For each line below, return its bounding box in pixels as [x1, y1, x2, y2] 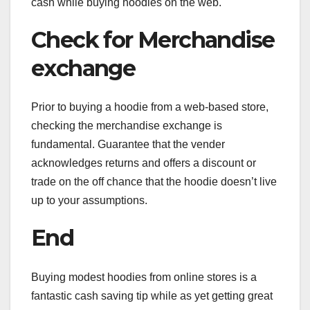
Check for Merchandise [31, 26, 275, 53]
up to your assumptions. [31, 194, 147, 207]
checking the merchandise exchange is [31, 120, 222, 132]
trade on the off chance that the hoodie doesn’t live [31, 176, 277, 188]
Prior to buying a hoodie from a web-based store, [31, 101, 268, 113]
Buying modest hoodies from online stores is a [31, 271, 257, 283]
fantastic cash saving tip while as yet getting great [31, 289, 273, 302]
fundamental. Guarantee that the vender [31, 138, 225, 151]
